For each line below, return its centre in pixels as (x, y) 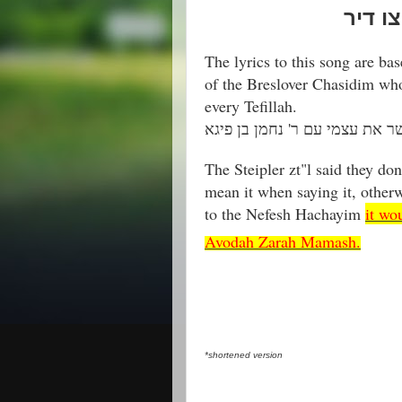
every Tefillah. (251, 106)
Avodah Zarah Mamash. (283, 241)
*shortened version (244, 355)
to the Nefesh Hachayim (285, 214)
